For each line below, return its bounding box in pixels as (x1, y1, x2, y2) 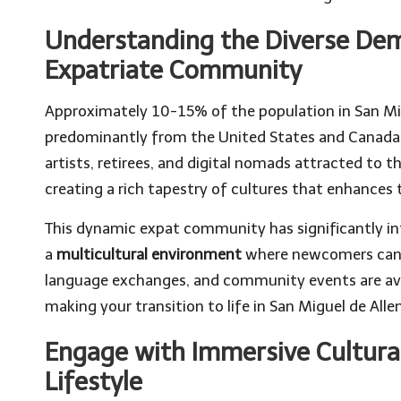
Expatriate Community (45, 55, 302, 85)
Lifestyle (45, 366, 142, 397)
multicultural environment (56, 244, 242, 263)
